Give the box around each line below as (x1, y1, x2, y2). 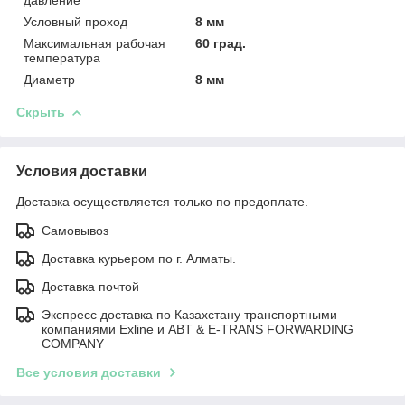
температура (24, 50, 100, 65)
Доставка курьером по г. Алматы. (42, 250, 236, 266)
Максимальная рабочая (24, 35, 165, 51)
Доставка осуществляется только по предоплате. (16, 193, 308, 209)
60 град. (195, 35, 247, 51)
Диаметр (24, 71, 75, 87)
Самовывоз (42, 222, 108, 238)
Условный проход (24, 14, 127, 29)
